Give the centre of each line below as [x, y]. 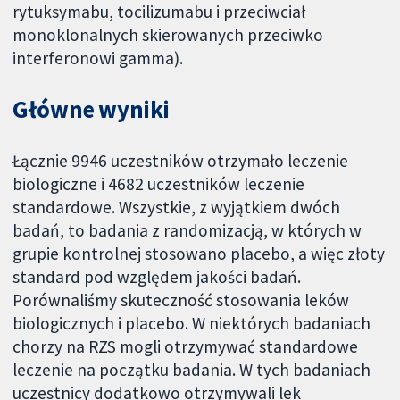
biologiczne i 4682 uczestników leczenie [159, 184]
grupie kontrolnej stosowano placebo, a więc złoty [199, 254]
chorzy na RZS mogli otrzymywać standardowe [186, 347]
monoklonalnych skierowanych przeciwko [168, 34]
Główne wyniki [91, 110]
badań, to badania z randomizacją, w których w [187, 231]
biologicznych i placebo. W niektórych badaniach [192, 324]
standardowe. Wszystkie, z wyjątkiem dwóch [177, 208]
